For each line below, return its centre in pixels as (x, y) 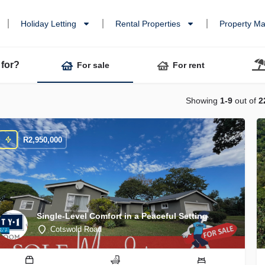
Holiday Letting (49, 24)
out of (245, 101)
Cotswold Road (76, 229)
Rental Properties (148, 24)
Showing (203, 101)
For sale (93, 65)
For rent (189, 65)
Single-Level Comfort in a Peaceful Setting (122, 216)
